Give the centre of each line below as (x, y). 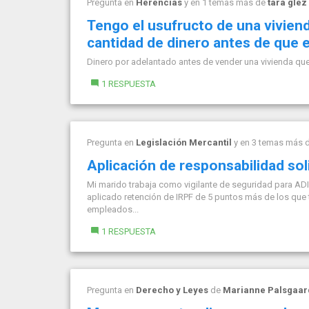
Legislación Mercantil (184, 142)
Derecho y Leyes (172, 290)
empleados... (113, 209)
